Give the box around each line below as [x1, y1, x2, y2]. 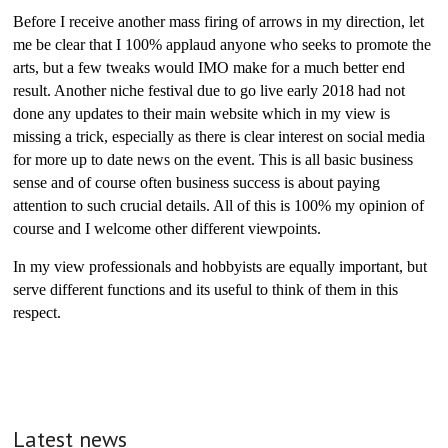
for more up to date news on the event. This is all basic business [13, 151, 414, 168]
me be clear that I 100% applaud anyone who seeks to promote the [13, 36, 432, 53]
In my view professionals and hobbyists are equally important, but [13, 258, 428, 275]
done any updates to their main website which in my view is [13, 105, 391, 122]
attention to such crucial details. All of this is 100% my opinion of [13, 197, 425, 214]
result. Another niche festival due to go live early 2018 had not [13, 82, 406, 99]
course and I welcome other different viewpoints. [13, 220, 322, 237]
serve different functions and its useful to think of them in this [13, 281, 399, 298]
